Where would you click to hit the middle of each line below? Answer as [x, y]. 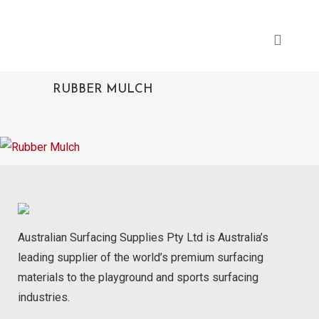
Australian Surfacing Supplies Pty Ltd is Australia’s [143, 237]
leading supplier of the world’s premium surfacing [141, 257]
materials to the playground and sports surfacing [138, 277]
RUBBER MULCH [103, 89]
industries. [44, 297]
